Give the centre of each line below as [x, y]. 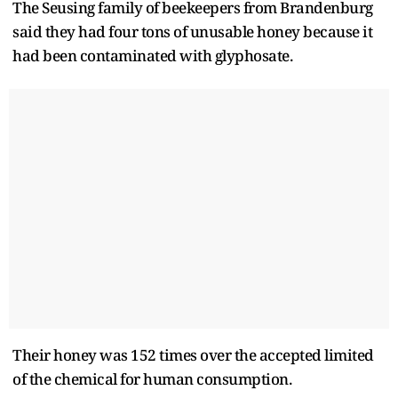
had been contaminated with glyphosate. [152, 55]
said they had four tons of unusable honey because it [192, 31]
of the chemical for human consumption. [152, 378]
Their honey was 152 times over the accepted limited [193, 354]
